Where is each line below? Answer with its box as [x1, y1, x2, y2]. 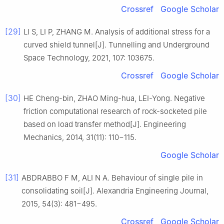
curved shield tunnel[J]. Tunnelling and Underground [23, 40, 209, 50]
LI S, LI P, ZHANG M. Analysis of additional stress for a [23, 27, 210, 37]
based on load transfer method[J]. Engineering [23, 119, 186, 129]
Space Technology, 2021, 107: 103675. [23, 53, 154, 63]
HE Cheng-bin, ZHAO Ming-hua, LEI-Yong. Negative [23, 93, 205, 103]
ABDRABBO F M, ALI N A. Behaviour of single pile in [21, 173, 203, 183]
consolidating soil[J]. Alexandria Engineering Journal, [21, 186, 208, 196]
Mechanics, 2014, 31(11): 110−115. [23, 132, 136, 142]
